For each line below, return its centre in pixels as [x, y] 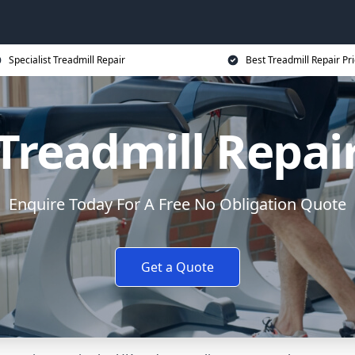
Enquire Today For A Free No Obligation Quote [177, 204]
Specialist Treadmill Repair [67, 60]
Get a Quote [177, 267]
